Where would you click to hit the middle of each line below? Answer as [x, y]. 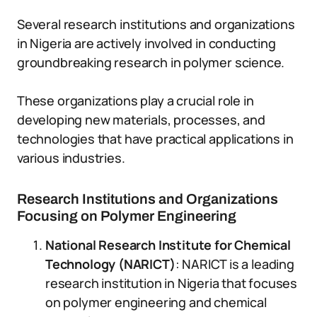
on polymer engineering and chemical [156, 302]
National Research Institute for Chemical [168, 245]
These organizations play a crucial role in [136, 100]
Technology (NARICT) [110, 264]
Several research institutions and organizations [156, 24]
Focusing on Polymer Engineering [127, 216]
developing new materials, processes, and [141, 120]
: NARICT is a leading [235, 264]
